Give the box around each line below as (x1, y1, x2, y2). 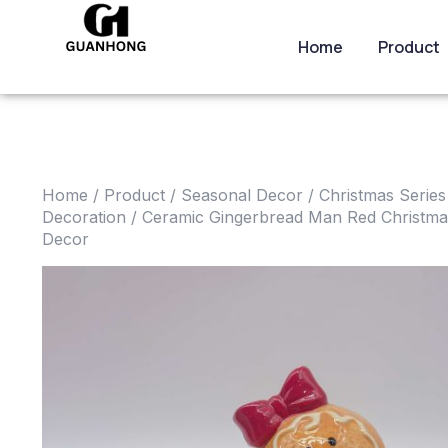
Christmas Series (319, 185, 446, 205)
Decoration (42, 207, 126, 227)
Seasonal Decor (181, 185, 303, 205)
